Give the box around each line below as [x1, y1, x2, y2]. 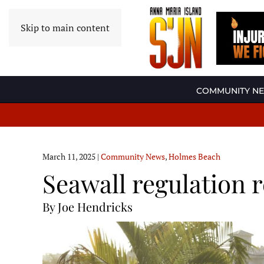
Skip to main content [21, 21, 110, 34]
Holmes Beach [169, 151, 220, 163]
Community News [101, 151, 165, 163]
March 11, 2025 [42, 151, 95, 163]
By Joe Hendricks [42, 199, 133, 215]
